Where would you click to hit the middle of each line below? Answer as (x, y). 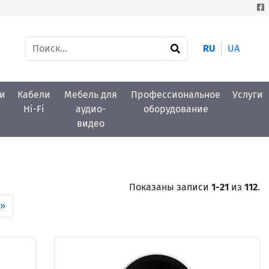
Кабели (34, 95)
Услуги (248, 95)
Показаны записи (170, 187)
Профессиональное (176, 95)
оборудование (176, 109)
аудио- (91, 109)
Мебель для (91, 95)
